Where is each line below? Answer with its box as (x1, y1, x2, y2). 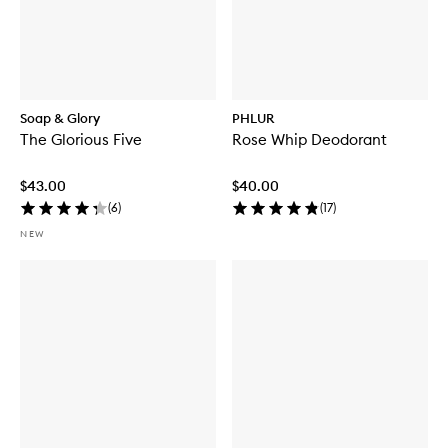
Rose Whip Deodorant (232, 130, 387, 150)
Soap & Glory (20, 110, 100, 127)
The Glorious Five (20, 130, 142, 150)
